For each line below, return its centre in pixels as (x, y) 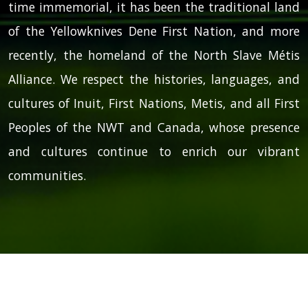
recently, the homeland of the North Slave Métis (154, 55)
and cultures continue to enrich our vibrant (154, 152)
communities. (47, 176)
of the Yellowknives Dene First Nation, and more (154, 31)
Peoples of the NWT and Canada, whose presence (154, 128)
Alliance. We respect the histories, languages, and (154, 79)
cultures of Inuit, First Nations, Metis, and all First (154, 103)
